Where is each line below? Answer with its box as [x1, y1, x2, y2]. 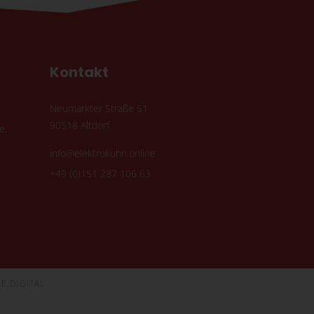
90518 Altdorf [50, 118, 109, 132]
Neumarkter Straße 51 [50, 102, 148, 116]
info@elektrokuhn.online [50, 146, 156, 161]
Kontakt [50, 62, 109, 83]
